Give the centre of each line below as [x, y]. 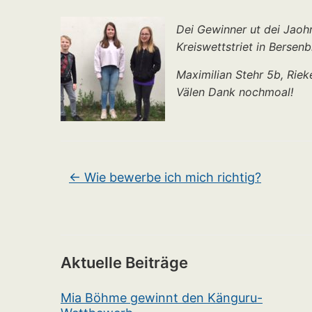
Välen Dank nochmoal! [235, 92]
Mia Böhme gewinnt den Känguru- [162, 298]
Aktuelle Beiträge [124, 263]
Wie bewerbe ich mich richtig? [171, 177]
